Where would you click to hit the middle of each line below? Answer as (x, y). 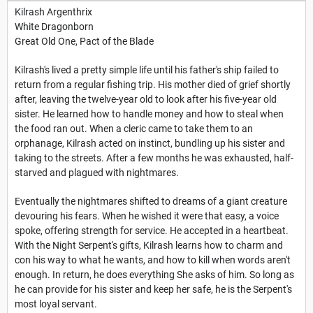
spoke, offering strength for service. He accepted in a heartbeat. (152, 231)
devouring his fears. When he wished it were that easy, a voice (147, 216)
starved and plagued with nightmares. (97, 173)
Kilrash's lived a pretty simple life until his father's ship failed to (147, 70)
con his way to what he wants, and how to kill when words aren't (153, 260)
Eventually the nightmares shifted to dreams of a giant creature (151, 202)
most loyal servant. (56, 304)
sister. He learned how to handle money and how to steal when (149, 114)
